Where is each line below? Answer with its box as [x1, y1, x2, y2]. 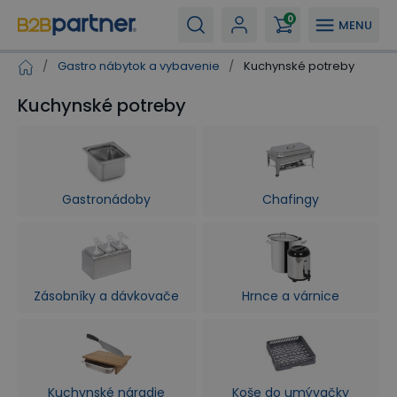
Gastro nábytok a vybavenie [58, 58, 220, 74]
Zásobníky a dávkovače [34, 287, 180, 305]
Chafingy [261, 191, 319, 208]
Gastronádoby [62, 191, 152, 208]
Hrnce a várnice [241, 287, 339, 305]
